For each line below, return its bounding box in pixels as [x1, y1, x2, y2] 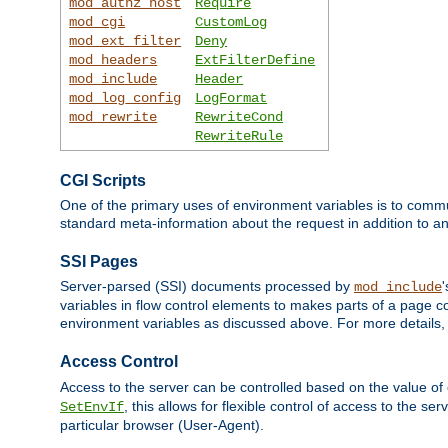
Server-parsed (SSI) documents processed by [60, 278, 354, 295]
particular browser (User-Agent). [60, 416, 264, 433]
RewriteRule [195, 127, 284, 144]
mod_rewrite [69, 108, 158, 125]
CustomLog [195, 13, 268, 30]
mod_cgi [69, 13, 126, 30]
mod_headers [69, 51, 158, 68]
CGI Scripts [60, 171, 146, 189]
